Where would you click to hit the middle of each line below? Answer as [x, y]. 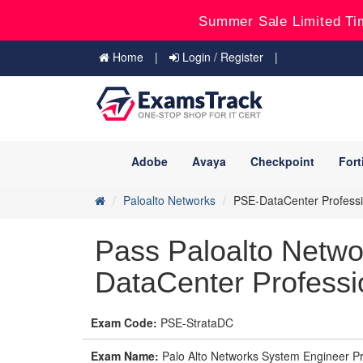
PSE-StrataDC [195, 322]
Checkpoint [282, 161]
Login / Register [221, 57]
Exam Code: [124, 322]
